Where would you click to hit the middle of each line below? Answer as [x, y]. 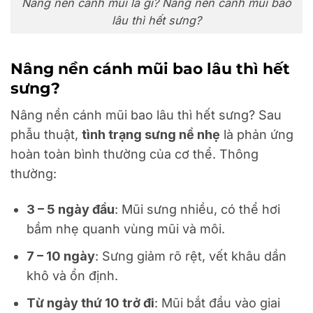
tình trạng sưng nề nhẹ [151, 134]
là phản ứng [257, 134]
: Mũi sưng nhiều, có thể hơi [198, 210]
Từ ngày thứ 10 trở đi [91, 303]
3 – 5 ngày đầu [71, 210]
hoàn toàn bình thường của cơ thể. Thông [134, 154]
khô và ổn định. [73, 276]
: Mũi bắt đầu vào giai [218, 303]
